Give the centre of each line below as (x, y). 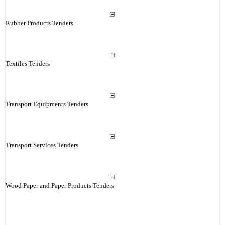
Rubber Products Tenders (39, 23)
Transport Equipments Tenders (47, 104)
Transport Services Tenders (42, 145)
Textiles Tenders (27, 64)
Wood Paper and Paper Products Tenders (60, 186)
